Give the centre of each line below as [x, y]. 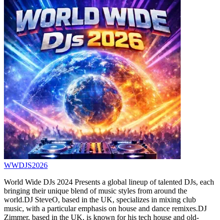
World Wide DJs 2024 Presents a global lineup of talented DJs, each [109, 182]
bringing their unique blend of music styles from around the [96, 191]
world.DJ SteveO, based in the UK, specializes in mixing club [100, 199]
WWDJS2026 [26, 165]
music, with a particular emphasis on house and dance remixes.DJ [105, 208]
